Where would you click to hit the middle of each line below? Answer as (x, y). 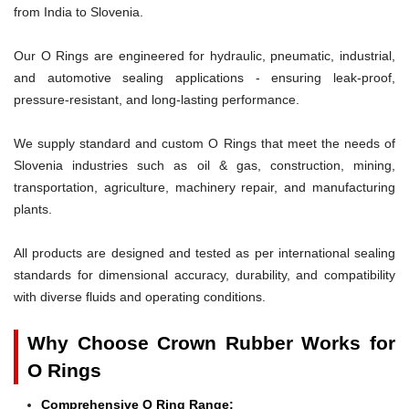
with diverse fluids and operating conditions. (140, 296)
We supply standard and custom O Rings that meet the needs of (204, 143)
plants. (33, 209)
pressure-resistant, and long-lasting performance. (157, 99)
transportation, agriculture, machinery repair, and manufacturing (204, 187)
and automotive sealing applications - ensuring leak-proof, (204, 77)
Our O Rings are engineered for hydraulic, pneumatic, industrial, (204, 55)
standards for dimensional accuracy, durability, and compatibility (204, 274)
